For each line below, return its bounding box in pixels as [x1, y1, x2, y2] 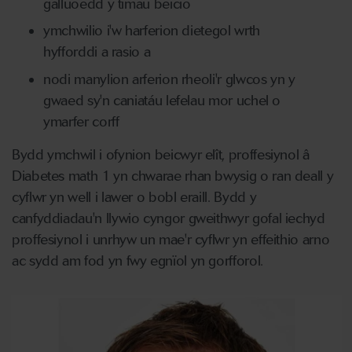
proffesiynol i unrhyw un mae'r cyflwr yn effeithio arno [12, 230, 330, 248]
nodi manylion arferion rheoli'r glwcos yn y [43, 70, 295, 88]
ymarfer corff [43, 112, 119, 130]
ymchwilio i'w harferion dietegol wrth [43, 22, 260, 40]
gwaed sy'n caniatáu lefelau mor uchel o [43, 91, 281, 109]
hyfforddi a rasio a [43, 43, 151, 61]
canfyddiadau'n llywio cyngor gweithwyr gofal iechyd [12, 209, 325, 227]
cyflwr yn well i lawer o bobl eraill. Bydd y [12, 188, 257, 206]
